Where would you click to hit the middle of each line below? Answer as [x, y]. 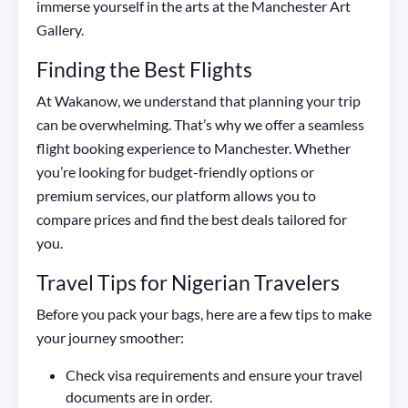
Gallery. [60, 30]
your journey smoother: [110, 338]
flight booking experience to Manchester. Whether [194, 148]
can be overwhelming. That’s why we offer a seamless [200, 125]
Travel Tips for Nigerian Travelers [188, 283]
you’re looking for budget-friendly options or [175, 172]
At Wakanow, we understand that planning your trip [199, 101]
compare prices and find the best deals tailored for [192, 219]
